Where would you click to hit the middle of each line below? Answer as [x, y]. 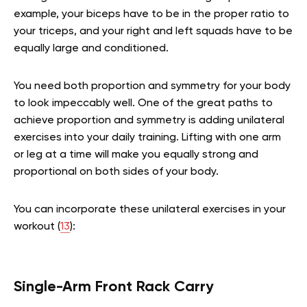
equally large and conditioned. [93, 49]
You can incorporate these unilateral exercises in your [150, 210]
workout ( [37, 227]
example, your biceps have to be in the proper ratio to [151, 15]
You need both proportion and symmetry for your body [152, 87]
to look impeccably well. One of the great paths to [143, 104]
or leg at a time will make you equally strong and [136, 155]
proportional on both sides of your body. [118, 172]
